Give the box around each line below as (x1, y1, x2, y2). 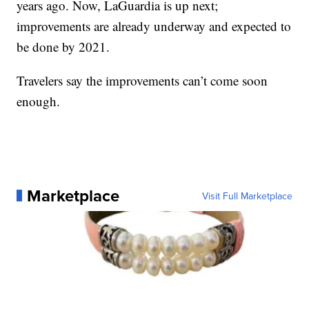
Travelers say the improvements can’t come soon (17, 71, 268, 89)
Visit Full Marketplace (201, 188, 292, 203)
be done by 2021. (17, 37, 110, 55)
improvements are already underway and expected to (17, 17, 292, 34)
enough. (17, 92, 61, 110)
